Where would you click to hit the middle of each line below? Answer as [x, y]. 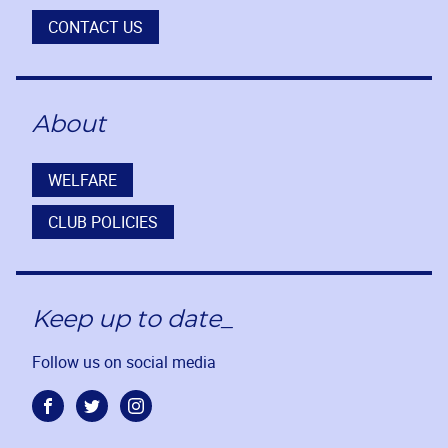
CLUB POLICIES [103, 221]
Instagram [170, 413]
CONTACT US [95, 26]
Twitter [115, 413]
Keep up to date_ [132, 319]
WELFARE [82, 179]
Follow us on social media [124, 361]
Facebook [81, 413]
